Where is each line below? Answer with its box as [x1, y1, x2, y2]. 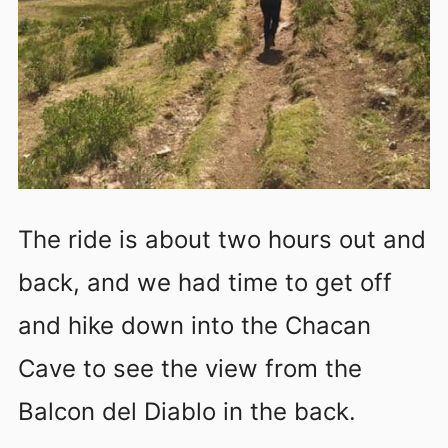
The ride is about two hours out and [18, 225, 426, 255]
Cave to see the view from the [18, 354, 362, 384]
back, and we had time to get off [18, 268, 392, 298]
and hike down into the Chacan [18, 311, 371, 341]
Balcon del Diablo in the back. [18, 397, 356, 427]
